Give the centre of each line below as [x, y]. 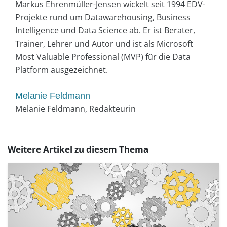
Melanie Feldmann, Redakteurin [75, 109]
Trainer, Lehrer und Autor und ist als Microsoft [104, 44]
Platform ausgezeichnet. [62, 70]
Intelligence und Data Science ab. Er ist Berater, [105, 31]
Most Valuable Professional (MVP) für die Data [103, 57]
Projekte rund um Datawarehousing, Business [103, 17]
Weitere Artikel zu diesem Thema [78, 149]
